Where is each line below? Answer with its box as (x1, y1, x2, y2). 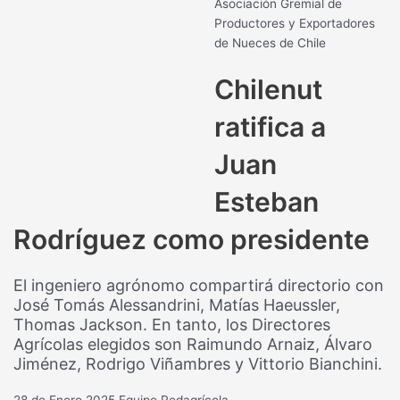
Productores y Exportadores (214, 15, 376, 30)
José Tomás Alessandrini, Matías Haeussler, (13, 295, 341, 314)
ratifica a (214, 110, 327, 143)
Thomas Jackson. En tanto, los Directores (13, 314, 331, 334)
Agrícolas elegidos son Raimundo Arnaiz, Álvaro (13, 334, 373, 354)
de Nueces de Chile (214, 35, 327, 50)
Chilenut (214, 72, 323, 105)
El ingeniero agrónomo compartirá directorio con (13, 275, 385, 295)
